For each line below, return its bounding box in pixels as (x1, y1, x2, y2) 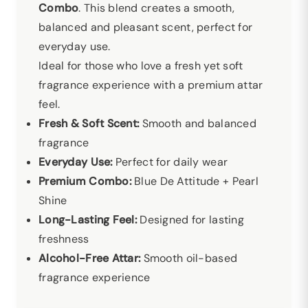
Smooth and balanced (139, 116, 256, 131)
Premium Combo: (38, 174, 131, 188)
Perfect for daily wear (112, 155, 228, 169)
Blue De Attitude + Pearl (131, 174, 258, 188)
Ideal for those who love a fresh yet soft (38, 58, 243, 73)
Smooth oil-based (140, 251, 238, 265)
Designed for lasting (137, 212, 244, 227)
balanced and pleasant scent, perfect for (38, 20, 253, 34)
